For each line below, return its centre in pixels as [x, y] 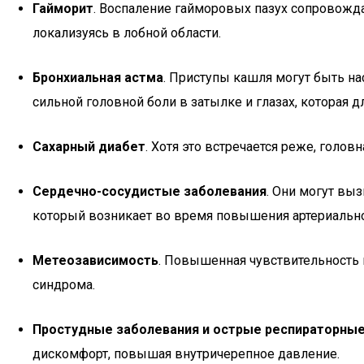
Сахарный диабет [89, 147]
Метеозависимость [95, 260]
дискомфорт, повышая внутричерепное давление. [186, 354]
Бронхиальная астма [98, 78]
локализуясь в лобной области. [127, 33]
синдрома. [64, 285]
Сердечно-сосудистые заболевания [149, 191]
